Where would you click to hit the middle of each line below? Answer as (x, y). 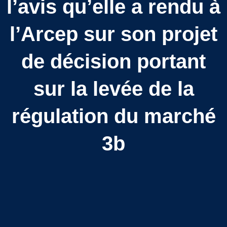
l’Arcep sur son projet (113, 34)
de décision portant (113, 61)
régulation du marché (113, 116)
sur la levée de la (113, 88)
